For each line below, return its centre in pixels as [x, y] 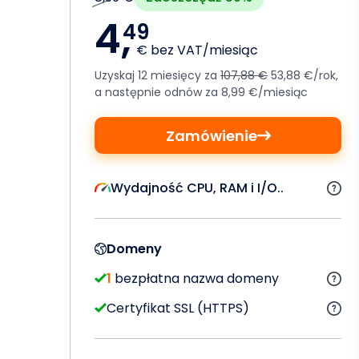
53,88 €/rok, [303, 75]
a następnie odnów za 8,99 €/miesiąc [201, 92]
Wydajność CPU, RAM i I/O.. [197, 188]
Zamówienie [211, 135]
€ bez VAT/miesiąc [197, 50]
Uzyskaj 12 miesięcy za [157, 75]
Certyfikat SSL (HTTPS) [178, 308]
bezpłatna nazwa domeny [195, 278]
